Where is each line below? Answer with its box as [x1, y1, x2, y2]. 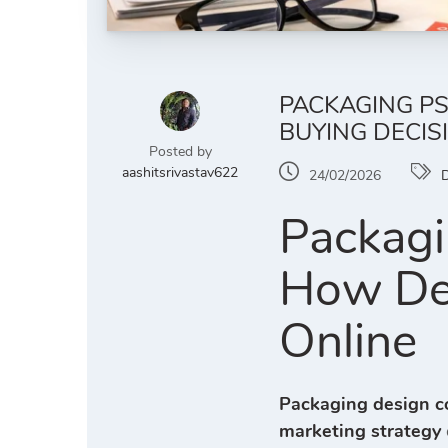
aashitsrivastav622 [122, 163, 238, 183]
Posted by [148, 142, 212, 162]
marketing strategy [279, 419, 441, 444]
